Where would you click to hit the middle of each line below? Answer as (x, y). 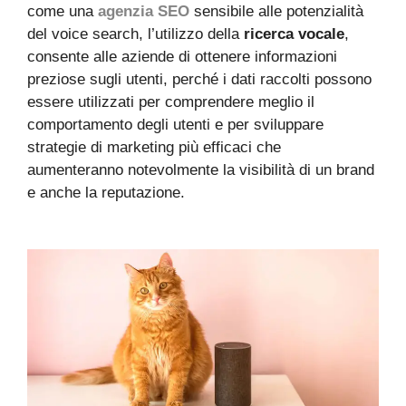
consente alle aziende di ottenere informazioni (182, 57)
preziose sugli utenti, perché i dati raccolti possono (199, 79)
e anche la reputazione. (106, 193)
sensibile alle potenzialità (276, 11)
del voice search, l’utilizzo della (135, 34)
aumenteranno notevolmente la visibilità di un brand (201, 170)
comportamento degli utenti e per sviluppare (175, 125)
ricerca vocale (294, 34)
